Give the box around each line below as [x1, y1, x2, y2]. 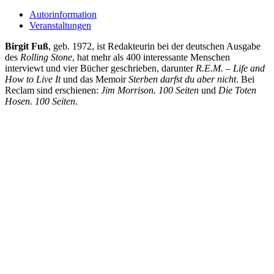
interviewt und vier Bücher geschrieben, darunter [5, 63, 196, 74]
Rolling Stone [20, 52, 72, 63]
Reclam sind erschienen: [5, 85, 101, 96]
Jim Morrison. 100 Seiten [101, 85, 199, 96]
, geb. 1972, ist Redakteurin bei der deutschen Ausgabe [48, 41, 261, 52]
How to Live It [5, 74, 61, 85]
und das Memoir [61, 74, 128, 85]
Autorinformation [29, 9, 97, 20]
